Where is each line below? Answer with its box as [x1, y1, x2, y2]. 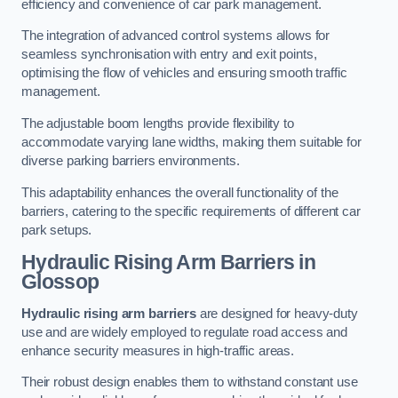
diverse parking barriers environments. [21, 154, 240, 168]
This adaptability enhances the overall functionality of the [21, 185, 338, 200]
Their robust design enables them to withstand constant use [21, 375, 358, 390]
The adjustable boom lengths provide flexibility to [21, 116, 294, 131]
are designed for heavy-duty [195, 306, 358, 321]
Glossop [21, 270, 99, 294]
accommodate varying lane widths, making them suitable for [21, 135, 362, 149]
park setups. [21, 222, 92, 237]
